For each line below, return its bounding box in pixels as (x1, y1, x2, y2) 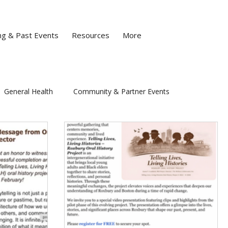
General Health (4, 86, 53, 96)
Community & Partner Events (73, 86, 169, 96)
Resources (72, 30, 110, 40)
